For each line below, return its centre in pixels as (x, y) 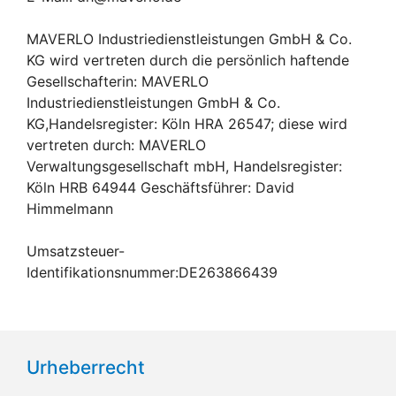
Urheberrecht (86, 367)
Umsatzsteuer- (76, 251)
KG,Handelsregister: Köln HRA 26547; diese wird (187, 123)
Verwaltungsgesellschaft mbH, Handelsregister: (184, 166)
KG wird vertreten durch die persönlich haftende (188, 60)
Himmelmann (70, 208)
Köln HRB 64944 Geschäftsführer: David (160, 187)
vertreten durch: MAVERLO (116, 145)
